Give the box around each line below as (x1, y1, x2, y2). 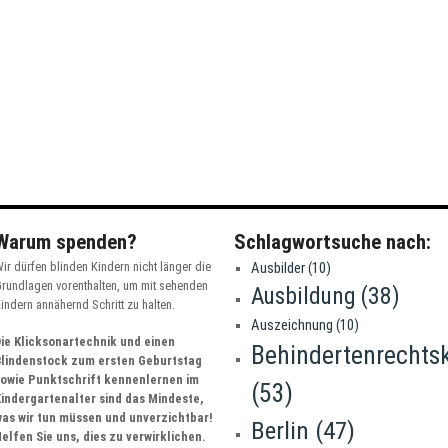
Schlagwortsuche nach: (234, 230, 431, 254)
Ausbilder (250, 259, 305, 277)
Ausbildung (250, 282, 356, 310)
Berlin (250, 416, 309, 445)
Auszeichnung (250, 316, 333, 334)
